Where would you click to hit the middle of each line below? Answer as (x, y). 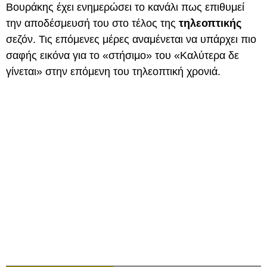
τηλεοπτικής (210, 23)
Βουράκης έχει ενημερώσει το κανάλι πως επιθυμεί (125, 7)
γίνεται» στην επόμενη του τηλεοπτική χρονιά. (113, 72)
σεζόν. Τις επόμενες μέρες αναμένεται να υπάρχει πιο (131, 39)
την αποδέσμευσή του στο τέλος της (92, 23)
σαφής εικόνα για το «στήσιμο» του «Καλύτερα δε (122, 55)
